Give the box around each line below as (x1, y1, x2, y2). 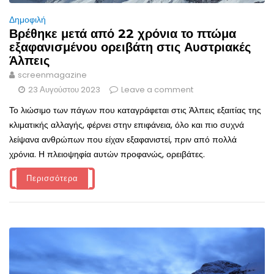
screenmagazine (18, 69, 87, 81)
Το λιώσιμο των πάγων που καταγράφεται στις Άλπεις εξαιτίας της (9, 104, 261, 117)
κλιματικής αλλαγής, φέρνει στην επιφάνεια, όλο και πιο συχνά (9, 119, 244, 131)
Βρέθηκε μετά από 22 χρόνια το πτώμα (9, 26, 236, 42)
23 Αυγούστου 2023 (28, 84, 100, 96)
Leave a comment (121, 84, 193, 96)
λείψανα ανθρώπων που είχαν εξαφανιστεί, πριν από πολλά (9, 133, 237, 146)
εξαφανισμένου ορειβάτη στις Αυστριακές (9, 40, 251, 55)
